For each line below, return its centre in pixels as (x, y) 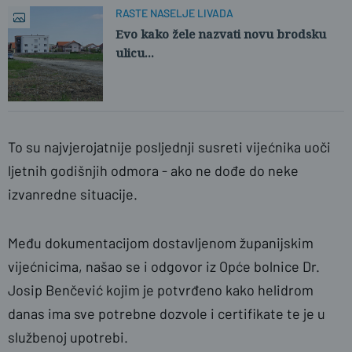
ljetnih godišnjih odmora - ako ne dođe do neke (153, 170)
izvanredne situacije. (73, 194)
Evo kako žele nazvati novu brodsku (221, 34)
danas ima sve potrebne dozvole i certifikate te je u (167, 313)
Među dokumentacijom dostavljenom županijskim (161, 243)
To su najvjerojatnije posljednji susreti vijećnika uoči (169, 147)
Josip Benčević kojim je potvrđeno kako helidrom (161, 290)
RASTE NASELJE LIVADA (174, 13)
